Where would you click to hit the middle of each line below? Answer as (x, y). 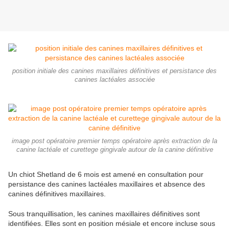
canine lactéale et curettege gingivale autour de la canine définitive (114, 150)
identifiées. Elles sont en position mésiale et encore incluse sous (112, 224)
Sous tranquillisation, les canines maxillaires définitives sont (104, 214)
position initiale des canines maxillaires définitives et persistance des (114, 71)
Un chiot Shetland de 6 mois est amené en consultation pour (106, 175)
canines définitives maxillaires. (57, 194)
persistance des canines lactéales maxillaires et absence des (107, 184)
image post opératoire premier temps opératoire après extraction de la (114, 141)
